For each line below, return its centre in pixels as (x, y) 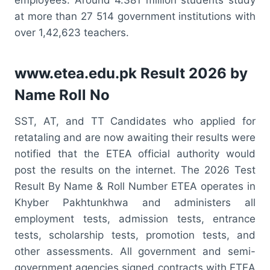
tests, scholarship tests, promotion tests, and (135, 235)
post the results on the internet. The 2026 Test (135, 170)
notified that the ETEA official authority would (135, 153)
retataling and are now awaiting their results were (135, 137)
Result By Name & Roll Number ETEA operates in (135, 186)
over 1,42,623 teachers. (72, 32)
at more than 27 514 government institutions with (135, 16)
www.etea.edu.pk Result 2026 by (131, 73)
